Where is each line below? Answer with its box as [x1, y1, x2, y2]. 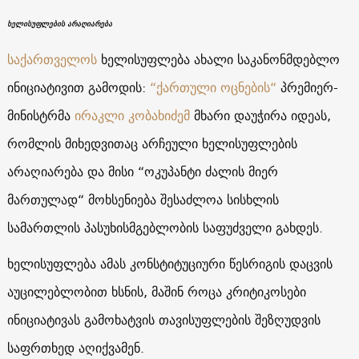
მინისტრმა [6, 103, 75, 127]
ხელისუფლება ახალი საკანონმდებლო [96, 47, 340, 71]
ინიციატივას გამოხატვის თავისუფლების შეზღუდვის [6, 308, 321, 331]
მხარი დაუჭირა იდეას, [189, 103, 331, 127]
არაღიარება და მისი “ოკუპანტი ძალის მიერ [6, 159, 278, 183]
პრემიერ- [276, 75, 338, 99]
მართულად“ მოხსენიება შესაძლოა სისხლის [6, 188, 279, 211]
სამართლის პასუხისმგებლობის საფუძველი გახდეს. [6, 216, 323, 239]
